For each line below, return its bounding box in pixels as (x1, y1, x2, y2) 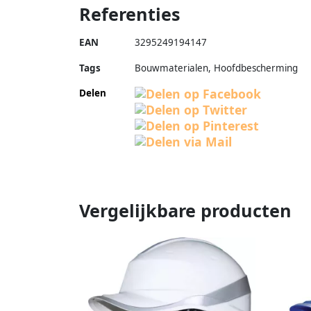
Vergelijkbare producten (79, 198, 292, 222)
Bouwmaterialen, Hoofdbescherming (135, 61, 298, 74)
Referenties (79, 1, 180, 26)
